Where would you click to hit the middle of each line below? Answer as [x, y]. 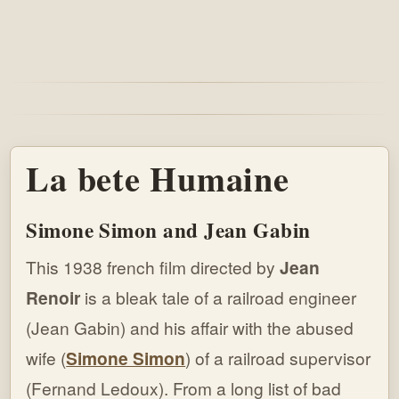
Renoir [53, 298]
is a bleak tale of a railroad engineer [219, 297]
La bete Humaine [158, 178]
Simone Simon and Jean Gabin [168, 229]
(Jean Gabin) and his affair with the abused [190, 328]
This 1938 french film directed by [153, 267]
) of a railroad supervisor [278, 358]
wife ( [46, 358]
